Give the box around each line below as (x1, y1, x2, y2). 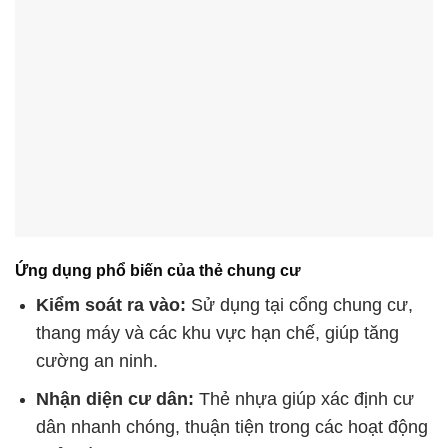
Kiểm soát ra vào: (35, 295, 186, 316)
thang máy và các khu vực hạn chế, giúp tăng (35, 323, 399, 344)
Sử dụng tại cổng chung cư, (185, 295, 413, 316)
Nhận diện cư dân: (35, 388, 194, 409)
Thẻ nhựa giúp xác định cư (193, 388, 414, 409)
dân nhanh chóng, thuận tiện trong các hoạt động (35, 416, 428, 437)
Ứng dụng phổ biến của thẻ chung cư (15, 262, 301, 280)
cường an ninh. (35, 351, 158, 372)
